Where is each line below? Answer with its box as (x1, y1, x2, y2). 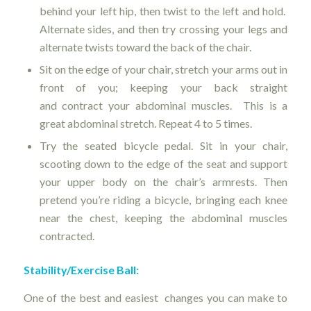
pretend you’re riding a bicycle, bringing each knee (39, 193, 288, 207)
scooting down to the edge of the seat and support (39, 157, 288, 171)
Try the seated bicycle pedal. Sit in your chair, (39, 139, 288, 153)
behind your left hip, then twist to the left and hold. (39, 4, 288, 18)
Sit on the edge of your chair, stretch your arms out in (39, 62, 288, 76)
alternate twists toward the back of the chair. (39, 40, 251, 54)
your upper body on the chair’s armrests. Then (39, 175, 288, 189)
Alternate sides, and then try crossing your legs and (39, 22, 288, 36)
